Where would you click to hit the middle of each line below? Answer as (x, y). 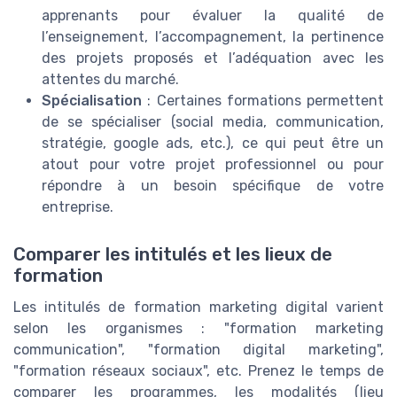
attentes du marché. (110, 79)
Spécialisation (92, 101)
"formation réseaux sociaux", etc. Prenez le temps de (198, 371)
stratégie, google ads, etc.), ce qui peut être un (213, 143)
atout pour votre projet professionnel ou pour (213, 164)
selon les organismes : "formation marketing (198, 329)
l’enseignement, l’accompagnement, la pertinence (213, 37)
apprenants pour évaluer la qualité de (213, 16)
